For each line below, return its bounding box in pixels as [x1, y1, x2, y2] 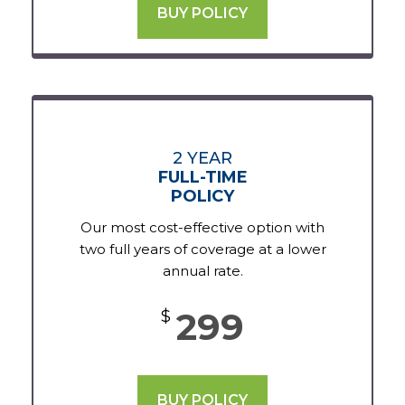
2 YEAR [173, 148, 232, 169]
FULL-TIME [157, 167, 248, 188]
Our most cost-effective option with [80, 219, 325, 237]
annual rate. [162, 262, 243, 280]
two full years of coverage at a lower [79, 240, 326, 259]
